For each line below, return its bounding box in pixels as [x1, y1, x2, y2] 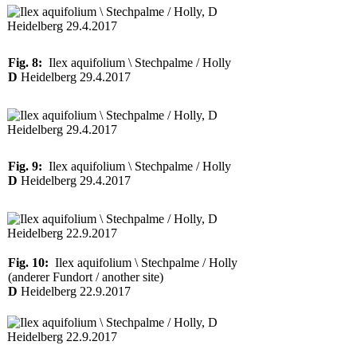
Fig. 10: [8, 256, 49, 269]
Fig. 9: [8, 159, 42, 173]
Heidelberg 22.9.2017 [18, 284, 131, 298]
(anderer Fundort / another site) [8, 270, 163, 284]
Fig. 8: [8, 56, 42, 69]
